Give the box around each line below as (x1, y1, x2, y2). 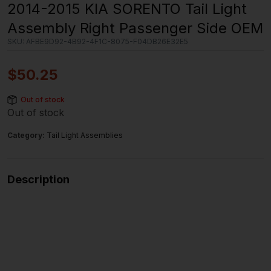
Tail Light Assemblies (47, 131, 123, 140)
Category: (7, 131, 47, 140)
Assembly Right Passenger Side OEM (7, 19, 263, 37)
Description (7, 173, 70, 186)
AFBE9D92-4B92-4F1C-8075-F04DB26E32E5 (24, 37, 188, 46)
